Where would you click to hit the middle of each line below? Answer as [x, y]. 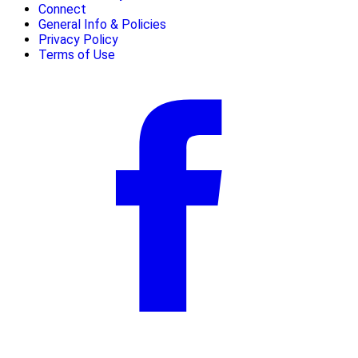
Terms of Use [77, 54]
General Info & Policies [102, 24]
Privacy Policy [78, 39]
